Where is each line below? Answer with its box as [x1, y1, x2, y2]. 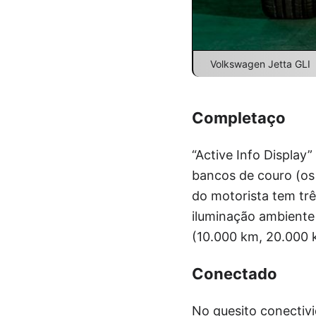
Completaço [192, 108, 286, 127]
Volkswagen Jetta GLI [210, 57, 310, 70]
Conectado [192, 264, 277, 283]
